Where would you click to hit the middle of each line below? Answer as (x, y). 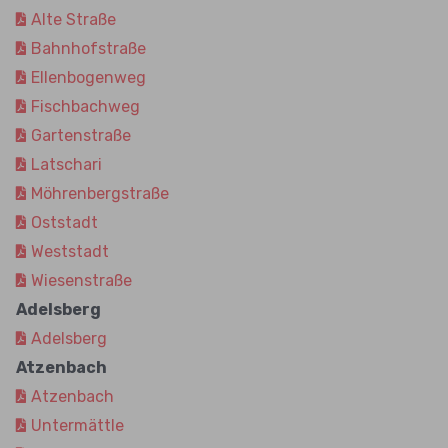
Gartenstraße (80, 135)
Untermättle (77, 425)
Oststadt (64, 222)
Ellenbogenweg (88, 77)
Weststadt (69, 251)
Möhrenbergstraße (99, 193)
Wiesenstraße (81, 280)
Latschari (66, 164)
